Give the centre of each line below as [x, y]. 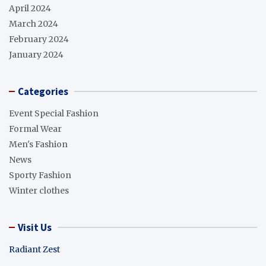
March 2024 [34, 23]
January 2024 [36, 54]
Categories [43, 91]
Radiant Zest [34, 249]
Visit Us [35, 227]
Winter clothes [39, 190]
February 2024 [39, 39]
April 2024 [30, 8]
